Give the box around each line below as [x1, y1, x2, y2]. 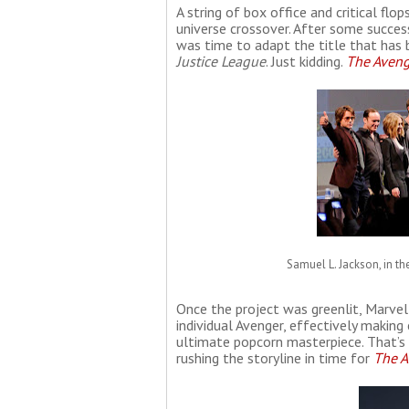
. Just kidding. [266, 52, 346, 70]
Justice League [176, 52, 266, 70]
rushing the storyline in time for [176, 349, 373, 367]
